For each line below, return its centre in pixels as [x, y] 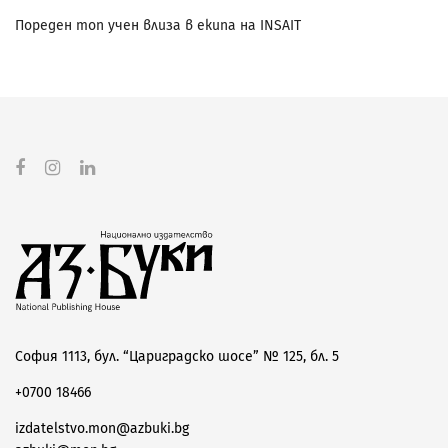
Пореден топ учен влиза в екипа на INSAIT [158, 26]
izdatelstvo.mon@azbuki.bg [102, 429]
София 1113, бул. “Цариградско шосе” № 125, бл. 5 [177, 357]
